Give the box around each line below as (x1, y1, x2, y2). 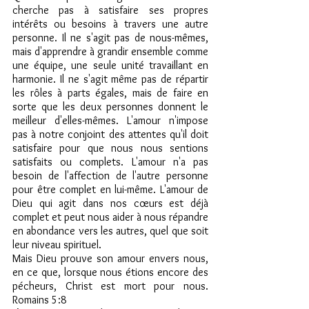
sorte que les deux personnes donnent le (12, 100, 208, 113)
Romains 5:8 (12, 293, 67, 306)
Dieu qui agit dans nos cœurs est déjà (12, 197, 208, 210)
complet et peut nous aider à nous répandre (12, 210, 208, 223)
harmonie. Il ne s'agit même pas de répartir (12, 72, 208, 86)
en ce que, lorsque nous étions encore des (12, 266, 208, 279)
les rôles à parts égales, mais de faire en (12, 86, 208, 99)
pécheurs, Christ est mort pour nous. (12, 279, 208, 292)
